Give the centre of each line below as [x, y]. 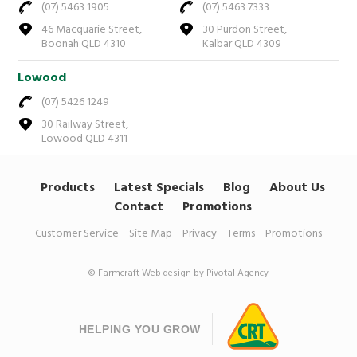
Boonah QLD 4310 [84, 45]
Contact [138, 208]
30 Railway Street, [85, 125]
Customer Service [77, 234]
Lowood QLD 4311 [85, 139]
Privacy [200, 234]
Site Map [151, 234]
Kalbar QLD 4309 [242, 45]
